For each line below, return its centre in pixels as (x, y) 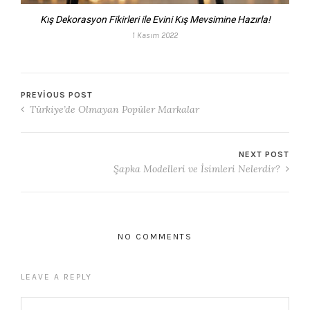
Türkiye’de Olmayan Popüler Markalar (113, 110)
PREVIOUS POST (57, 95)
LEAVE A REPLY (56, 277)
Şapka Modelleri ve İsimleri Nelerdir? (198, 169)
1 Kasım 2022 (155, 36)
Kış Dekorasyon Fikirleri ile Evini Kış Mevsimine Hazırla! (155, 20)
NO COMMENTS (155, 237)
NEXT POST (264, 155)
